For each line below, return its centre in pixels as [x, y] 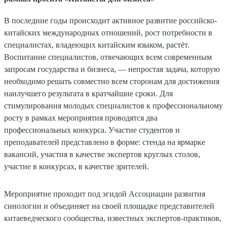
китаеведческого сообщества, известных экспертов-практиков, [113, 218]
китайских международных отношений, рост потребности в [108, 32]
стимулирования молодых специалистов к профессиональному [113, 105]
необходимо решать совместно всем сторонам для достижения [112, 81]
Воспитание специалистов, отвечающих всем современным [108, 57]
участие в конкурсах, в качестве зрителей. [77, 166]
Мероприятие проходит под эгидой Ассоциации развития [105, 194]
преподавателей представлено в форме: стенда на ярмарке [105, 142]
